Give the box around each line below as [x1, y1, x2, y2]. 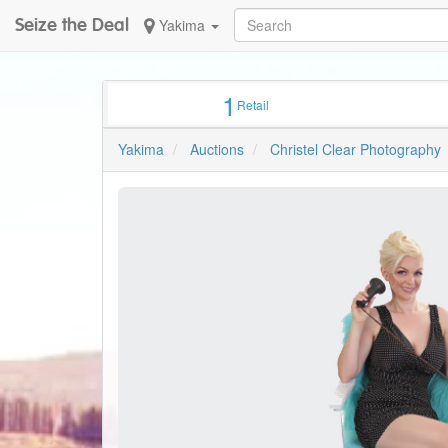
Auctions [190, 139, 244, 160]
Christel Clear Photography [270, 139, 441, 160]
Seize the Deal [15, 14, 129, 35]
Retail [237, 96, 270, 114]
